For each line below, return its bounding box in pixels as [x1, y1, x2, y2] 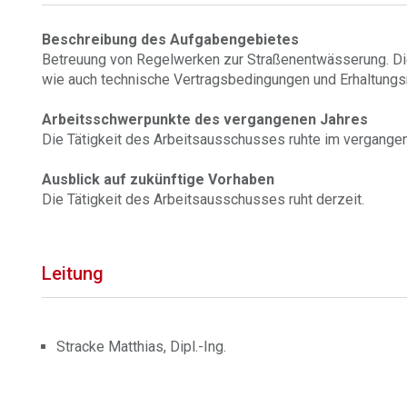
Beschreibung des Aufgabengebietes [42, 31, 300, 48]
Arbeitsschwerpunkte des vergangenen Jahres [42, 111, 369, 128]
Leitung [42, 263, 104, 284]
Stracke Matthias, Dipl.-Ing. [56, 338, 227, 355]
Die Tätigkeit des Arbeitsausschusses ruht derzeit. [42, 191, 365, 208]
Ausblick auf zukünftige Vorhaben [42, 171, 275, 188]
